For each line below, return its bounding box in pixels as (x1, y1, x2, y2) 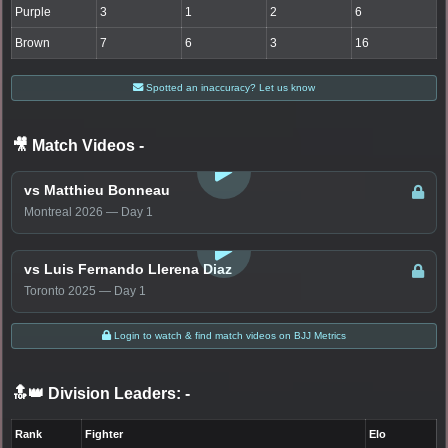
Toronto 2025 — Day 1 (24, 284, 146, 299)
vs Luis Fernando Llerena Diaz (24, 261, 232, 278)
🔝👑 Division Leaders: (12, 385, 181, 403)
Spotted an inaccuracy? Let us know (143, 82, 315, 94)
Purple (15, 5, 52, 20)
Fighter (85, 428, 124, 441)
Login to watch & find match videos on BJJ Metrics (111, 330, 346, 342)
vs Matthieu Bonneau (24, 182, 170, 199)
